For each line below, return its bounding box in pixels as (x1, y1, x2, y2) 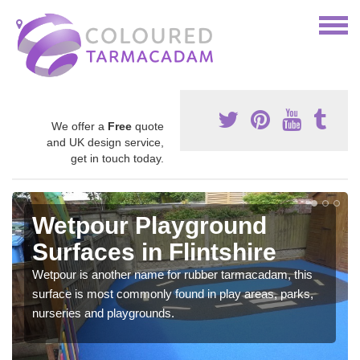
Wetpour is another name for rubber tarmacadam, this (32, 268, 313, 281)
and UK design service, (47, 136, 164, 149)
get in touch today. (71, 152, 164, 165)
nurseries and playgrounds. (32, 306, 174, 320)
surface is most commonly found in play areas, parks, (32, 287, 313, 301)
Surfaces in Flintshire (32, 239, 276, 265)
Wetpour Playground (32, 212, 267, 239)
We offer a (51, 120, 108, 133)
